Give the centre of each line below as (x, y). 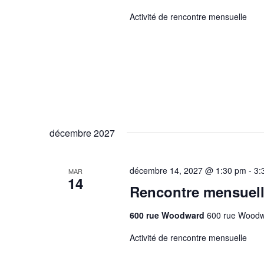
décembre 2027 (82, 133)
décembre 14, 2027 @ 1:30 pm (188, 170)
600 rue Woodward (168, 215)
